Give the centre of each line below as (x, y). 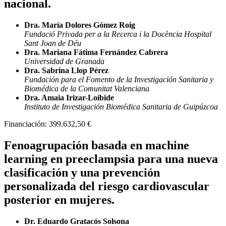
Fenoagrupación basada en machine (97, 146)
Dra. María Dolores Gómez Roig (80, 25)
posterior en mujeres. (59, 200)
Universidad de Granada (64, 62)
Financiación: (26, 124)
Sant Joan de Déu (53, 43)
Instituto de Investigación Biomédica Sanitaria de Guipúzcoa (121, 107)
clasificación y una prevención (82, 173)
